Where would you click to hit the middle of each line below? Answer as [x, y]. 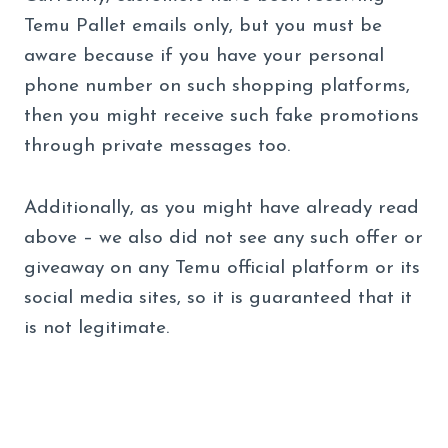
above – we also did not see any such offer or [223, 238]
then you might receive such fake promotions [221, 116]
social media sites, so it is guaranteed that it [218, 298]
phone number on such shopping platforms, [217, 86]
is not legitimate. [96, 328]
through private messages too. [160, 146]
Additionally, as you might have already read [221, 208]
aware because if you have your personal [204, 56]
